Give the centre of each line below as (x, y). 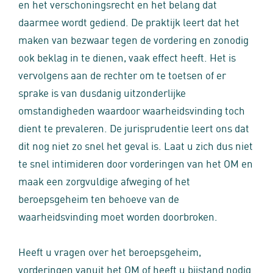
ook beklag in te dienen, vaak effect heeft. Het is (127, 57)
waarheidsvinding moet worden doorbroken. (118, 216)
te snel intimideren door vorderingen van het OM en (136, 163)
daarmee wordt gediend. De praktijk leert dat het (129, 21)
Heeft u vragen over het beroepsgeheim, (110, 251)
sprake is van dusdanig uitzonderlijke (102, 92)
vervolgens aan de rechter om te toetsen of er (122, 74)
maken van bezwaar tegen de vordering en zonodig (133, 39)
